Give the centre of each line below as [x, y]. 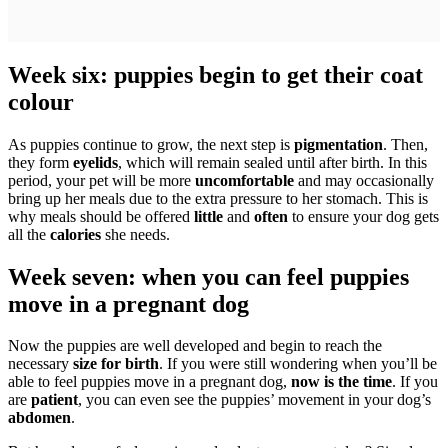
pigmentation [338, 144]
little [208, 216]
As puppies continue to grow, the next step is [151, 144]
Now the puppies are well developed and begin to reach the [195, 346]
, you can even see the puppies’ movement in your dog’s [254, 400]
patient [54, 400]
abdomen [39, 418]
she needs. [135, 234]
